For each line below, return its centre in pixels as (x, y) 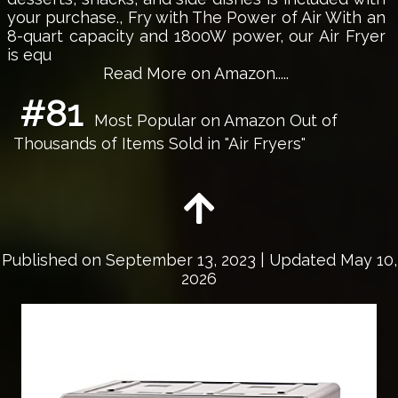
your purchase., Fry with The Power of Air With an (196, 17)
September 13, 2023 (180, 259)
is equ (29, 54)
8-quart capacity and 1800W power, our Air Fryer (196, 36)
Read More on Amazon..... (196, 73)
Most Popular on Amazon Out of (213, 120)
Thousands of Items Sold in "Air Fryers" (159, 143)
